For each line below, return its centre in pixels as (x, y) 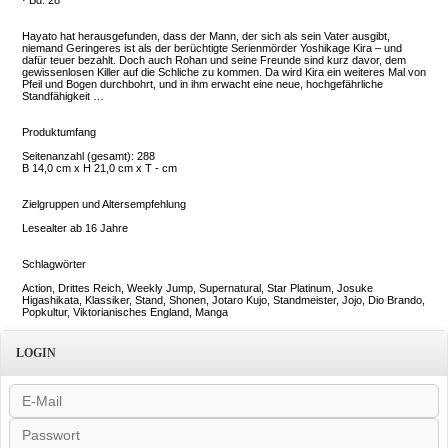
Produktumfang (59, 132)
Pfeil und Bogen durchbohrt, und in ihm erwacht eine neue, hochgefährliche (202, 84)
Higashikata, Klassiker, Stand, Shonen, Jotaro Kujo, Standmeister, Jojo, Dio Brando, (223, 300)
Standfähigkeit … (63, 96)
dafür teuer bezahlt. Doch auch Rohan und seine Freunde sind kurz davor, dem (214, 60)
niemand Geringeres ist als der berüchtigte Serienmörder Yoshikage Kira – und (212, 48)
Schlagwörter (54, 264)
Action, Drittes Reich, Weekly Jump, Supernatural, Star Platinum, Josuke (197, 288)
